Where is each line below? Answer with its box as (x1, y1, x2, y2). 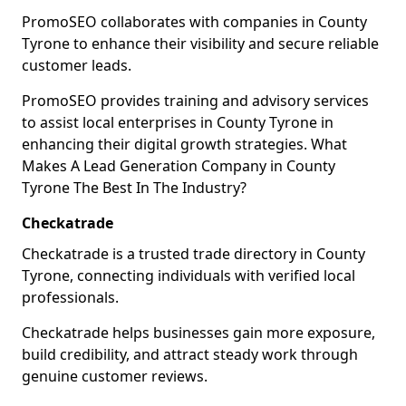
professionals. (22, 287, 119, 307)
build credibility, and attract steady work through (22, 344, 358, 364)
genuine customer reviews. (22, 366, 208, 386)
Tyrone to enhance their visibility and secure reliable (22, 34, 379, 53)
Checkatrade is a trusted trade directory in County (22, 244, 365, 264)
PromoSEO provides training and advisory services (22, 91, 369, 111)
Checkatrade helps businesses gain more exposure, (22, 323, 375, 343)
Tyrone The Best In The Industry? (22, 178, 246, 198)
